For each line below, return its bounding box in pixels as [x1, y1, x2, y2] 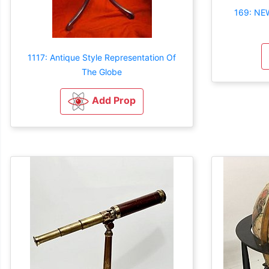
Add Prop [92, 94, 136, 106]
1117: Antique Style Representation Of [28, 52, 176, 62]
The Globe [82, 66, 122, 77]
